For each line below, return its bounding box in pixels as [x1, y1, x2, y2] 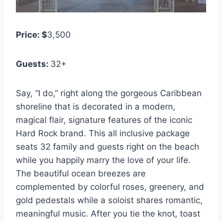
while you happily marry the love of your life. [16, 155, 191, 166]
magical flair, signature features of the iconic [16, 115, 192, 125]
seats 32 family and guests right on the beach [16, 142, 199, 152]
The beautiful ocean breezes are [16, 168, 146, 179]
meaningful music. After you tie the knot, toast [16, 209, 200, 219]
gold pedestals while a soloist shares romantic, [16, 195, 203, 206]
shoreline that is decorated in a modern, [16, 102, 175, 112]
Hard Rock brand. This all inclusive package [16, 128, 190, 139]
